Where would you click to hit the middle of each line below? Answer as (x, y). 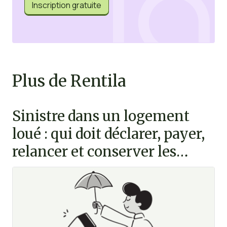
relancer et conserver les (94, 152)
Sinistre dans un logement (101, 116)
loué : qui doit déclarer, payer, (108, 134)
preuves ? (43, 169)
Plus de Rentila (69, 81)
